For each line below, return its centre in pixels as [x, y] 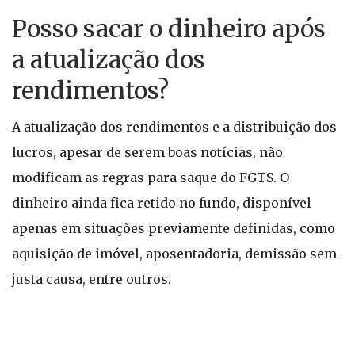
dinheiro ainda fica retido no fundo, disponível [162, 203]
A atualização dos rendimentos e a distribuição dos [174, 127]
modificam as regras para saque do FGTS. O [151, 177]
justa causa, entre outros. [92, 279]
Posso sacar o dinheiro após [169, 29]
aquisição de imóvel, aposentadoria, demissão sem [174, 254]
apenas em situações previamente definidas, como [174, 228]
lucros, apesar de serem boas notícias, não [147, 152]
